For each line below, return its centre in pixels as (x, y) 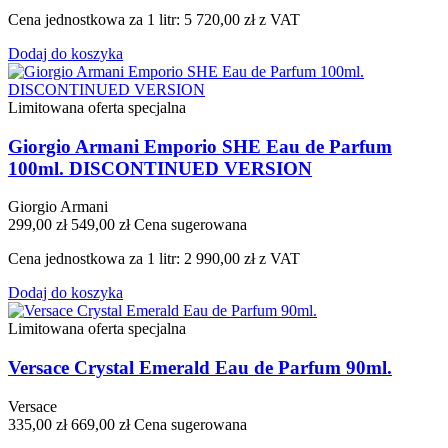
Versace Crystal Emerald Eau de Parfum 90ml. (200, 368)
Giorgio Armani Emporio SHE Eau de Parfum (200, 146)
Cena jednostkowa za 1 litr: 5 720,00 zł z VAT (154, 19)
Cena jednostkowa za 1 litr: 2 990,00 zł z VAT (154, 259)
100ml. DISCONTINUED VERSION (160, 168)
